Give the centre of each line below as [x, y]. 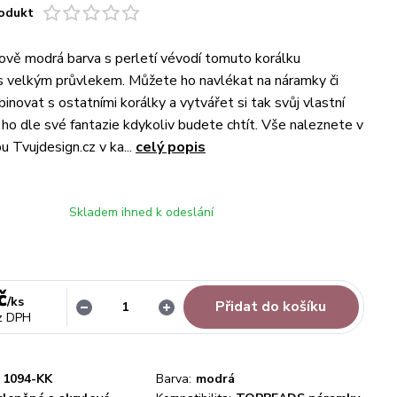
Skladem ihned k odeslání [141, 212]
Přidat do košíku [271, 307]
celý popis [171, 147]
